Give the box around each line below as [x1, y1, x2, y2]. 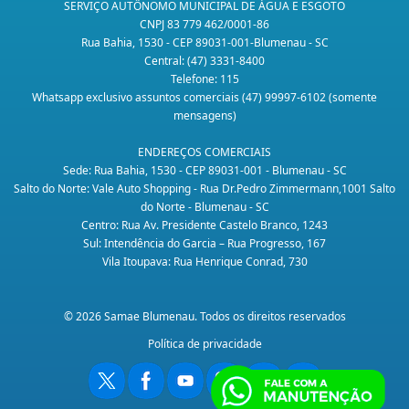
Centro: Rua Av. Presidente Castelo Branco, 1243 [81, 217, 328, 234]
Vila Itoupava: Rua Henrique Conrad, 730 [101, 254, 308, 270]
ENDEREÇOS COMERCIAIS [138, 144, 271, 161]
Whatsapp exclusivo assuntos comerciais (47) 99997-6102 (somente [32, 89, 377, 106]
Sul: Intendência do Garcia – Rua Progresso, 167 [83, 236, 326, 252]
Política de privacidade [147, 336, 262, 352]
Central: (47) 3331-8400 [144, 53, 265, 69]
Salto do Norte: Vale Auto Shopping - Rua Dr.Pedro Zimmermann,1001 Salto [14, 181, 395, 197]
